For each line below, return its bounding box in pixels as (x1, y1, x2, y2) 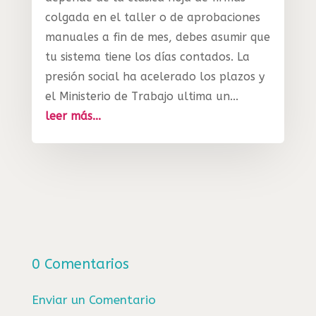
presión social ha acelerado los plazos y (44, 69, 265, 83)
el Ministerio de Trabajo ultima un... (44, 89, 238, 103)
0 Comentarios (31, 255, 129, 272)
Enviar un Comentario (31, 292, 156, 307)
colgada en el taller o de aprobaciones (44, 10, 260, 24)
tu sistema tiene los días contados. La (44, 49, 250, 63)
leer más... (44, 109, 101, 123)
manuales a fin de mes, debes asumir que (44, 30, 270, 44)
